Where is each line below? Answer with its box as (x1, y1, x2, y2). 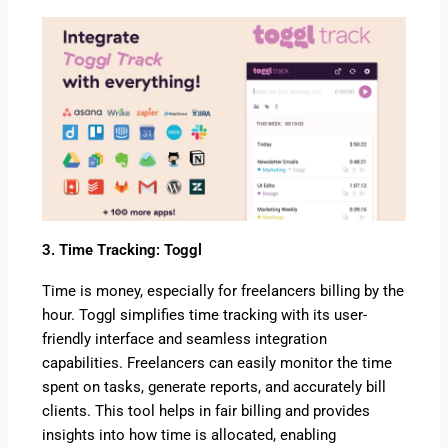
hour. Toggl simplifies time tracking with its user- (42, 306, 368, 325)
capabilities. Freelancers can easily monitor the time (42, 354, 393, 373)
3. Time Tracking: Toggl (42, 241, 203, 260)
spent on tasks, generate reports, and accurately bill (42, 378, 387, 397)
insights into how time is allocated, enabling (42, 426, 337, 445)
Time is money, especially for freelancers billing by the (42, 282, 405, 301)
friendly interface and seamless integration (42, 330, 328, 349)
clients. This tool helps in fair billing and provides (42, 402, 371, 421)
